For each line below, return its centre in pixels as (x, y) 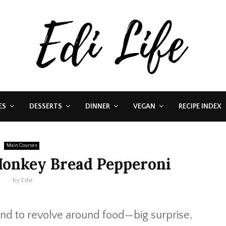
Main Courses (21, 146)
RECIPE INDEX (200, 106)
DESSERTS (46, 106)
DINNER (98, 106)
